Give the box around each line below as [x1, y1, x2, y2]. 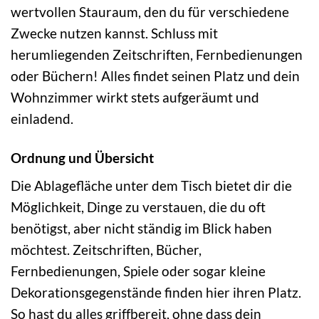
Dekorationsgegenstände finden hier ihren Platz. [11, 284, 301, 301]
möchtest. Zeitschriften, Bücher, [11, 241, 202, 258]
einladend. [11, 110, 73, 127]
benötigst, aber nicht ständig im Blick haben [11, 220, 272, 237]
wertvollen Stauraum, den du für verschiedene [11, 3, 289, 20]
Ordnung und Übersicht [11, 149, 154, 166]
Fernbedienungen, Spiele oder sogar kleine [11, 263, 266, 280]
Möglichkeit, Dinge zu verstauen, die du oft [11, 199, 266, 216]
